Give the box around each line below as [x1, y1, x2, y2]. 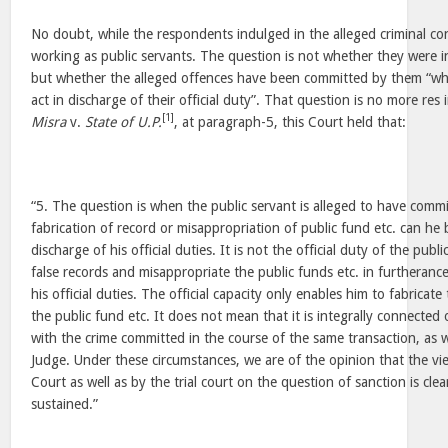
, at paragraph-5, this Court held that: [174, 114, 407, 130]
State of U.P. [85, 114, 163, 130]
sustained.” [31, 396, 99, 412]
